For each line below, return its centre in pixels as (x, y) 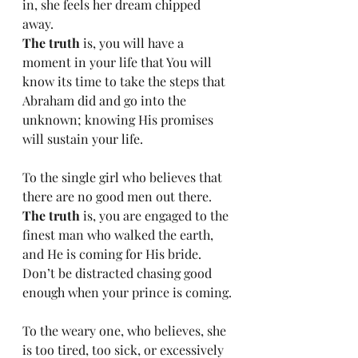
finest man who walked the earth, (119, 235)
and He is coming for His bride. (113, 254)
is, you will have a (133, 43)
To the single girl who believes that (124, 177)
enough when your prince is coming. (127, 292)
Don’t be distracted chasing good (119, 273)
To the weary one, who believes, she (126, 330)
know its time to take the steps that (125, 81)
